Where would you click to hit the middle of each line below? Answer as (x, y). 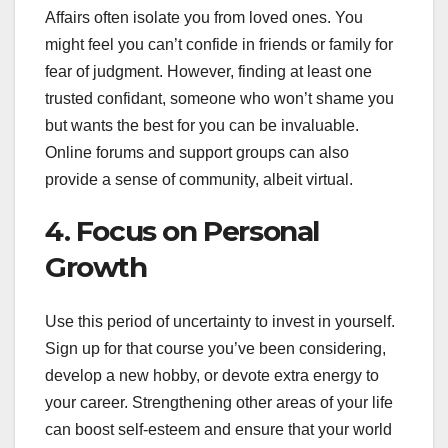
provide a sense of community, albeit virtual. (199, 180)
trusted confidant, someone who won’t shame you (219, 99)
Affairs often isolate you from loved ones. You (204, 18)
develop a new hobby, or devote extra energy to (212, 375)
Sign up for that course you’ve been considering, (215, 348)
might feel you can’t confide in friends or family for (219, 45)
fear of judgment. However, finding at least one (208, 72)
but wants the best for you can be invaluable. (202, 126)
